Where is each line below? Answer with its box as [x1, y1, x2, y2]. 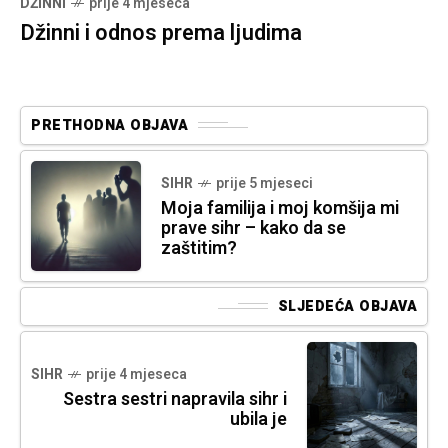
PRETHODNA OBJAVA [31, 114, 188, 136]
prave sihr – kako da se [161, 214, 346, 242]
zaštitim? [161, 234, 237, 262]
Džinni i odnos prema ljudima [20, 16, 302, 49]
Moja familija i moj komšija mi [161, 194, 399, 222]
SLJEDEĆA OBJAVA [277, 295, 417, 317]
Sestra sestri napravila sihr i [63, 385, 287, 413]
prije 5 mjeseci [216, 172, 313, 194]
